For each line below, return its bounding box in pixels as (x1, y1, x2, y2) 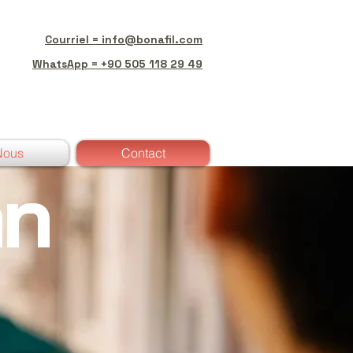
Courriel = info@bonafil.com (45, 32, 203, 46)
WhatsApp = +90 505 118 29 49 (32, 57, 203, 71)
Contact (121, 145, 165, 161)
